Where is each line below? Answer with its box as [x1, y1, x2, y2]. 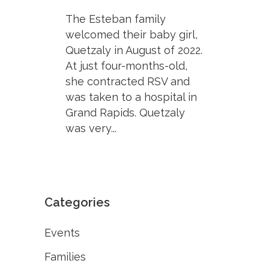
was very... [65, 122, 116, 135]
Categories [44, 195, 110, 210]
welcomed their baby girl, [65, 28, 198, 41]
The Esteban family [65, 13, 166, 26]
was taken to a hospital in [65, 91, 197, 104]
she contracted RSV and [65, 75, 190, 88]
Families [44, 250, 86, 264]
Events [44, 226, 80, 240]
